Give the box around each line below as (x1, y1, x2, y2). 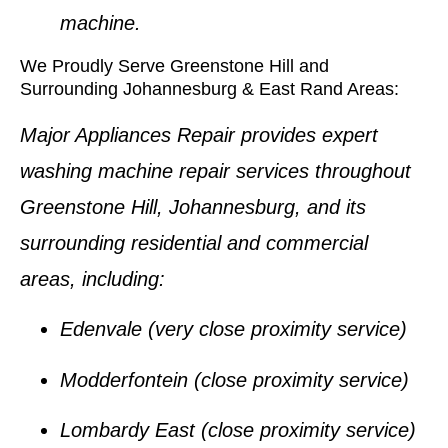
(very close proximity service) (142, 318, 407, 341)
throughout (309, 159, 411, 182)
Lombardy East (60, 419, 195, 442)
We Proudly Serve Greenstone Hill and (20, 55, 329, 76)
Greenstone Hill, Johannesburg (20, 195, 295, 218)
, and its (295, 195, 366, 218)
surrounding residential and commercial (20, 231, 368, 254)
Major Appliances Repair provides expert (20, 123, 378, 146)
